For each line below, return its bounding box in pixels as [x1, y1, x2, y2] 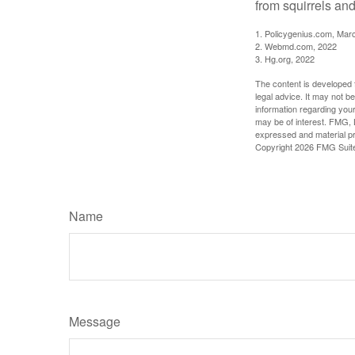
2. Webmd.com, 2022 [255, 39, 337, 52]
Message [69, 311, 120, 330]
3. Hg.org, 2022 [255, 52, 315, 65]
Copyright [255, 139, 295, 153]
